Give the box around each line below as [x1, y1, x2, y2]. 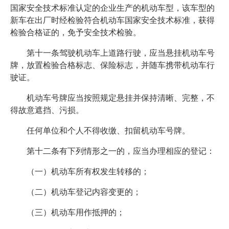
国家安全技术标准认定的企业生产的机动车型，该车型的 [10, 4, 215, 13]
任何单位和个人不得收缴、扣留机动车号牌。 [26, 126, 190, 135]
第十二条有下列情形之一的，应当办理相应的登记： [26, 147, 215, 156]
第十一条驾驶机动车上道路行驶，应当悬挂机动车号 [26, 49, 215, 58]
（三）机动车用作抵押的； [26, 208, 125, 217]
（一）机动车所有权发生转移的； [26, 167, 149, 176]
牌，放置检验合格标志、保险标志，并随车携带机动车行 [10, 61, 215, 70]
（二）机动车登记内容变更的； [26, 188, 141, 197]
